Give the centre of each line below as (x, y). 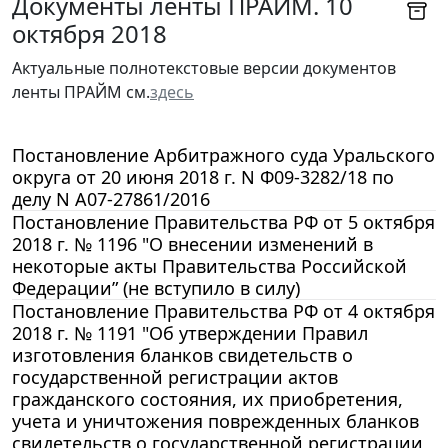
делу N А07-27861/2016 (111, 198)
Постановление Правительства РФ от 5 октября (223, 221)
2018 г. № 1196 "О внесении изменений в (192, 243)
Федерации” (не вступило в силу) (156, 287)
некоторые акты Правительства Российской (209, 265)
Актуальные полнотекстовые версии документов (204, 67)
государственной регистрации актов (175, 376)
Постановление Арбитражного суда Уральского (223, 154)
